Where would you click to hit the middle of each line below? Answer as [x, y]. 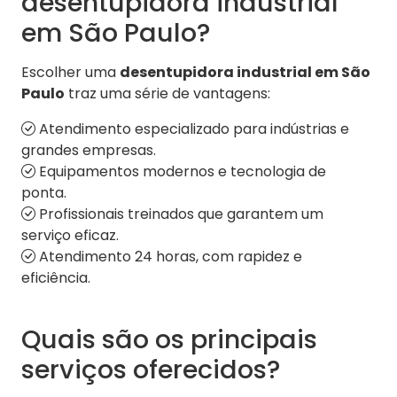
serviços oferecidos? [151, 370]
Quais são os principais [169, 340]
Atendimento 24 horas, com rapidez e [169, 257]
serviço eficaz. [70, 236]
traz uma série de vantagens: [167, 94]
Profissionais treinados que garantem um [179, 214]
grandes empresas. [89, 151]
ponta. [44, 193]
